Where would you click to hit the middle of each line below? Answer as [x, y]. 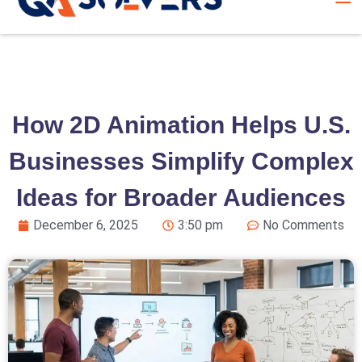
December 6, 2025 [86, 225]
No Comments [303, 225]
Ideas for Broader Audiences [181, 198]
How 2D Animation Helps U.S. [181, 125]
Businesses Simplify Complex [181, 161]
